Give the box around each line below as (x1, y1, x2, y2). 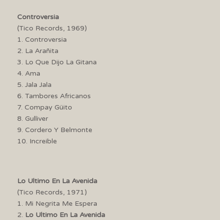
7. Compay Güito (17, 103, 72, 111)
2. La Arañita (17, 46, 58, 55)
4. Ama (17, 69, 40, 78)
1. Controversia (17, 35, 67, 44)
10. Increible (17, 137, 57, 145)
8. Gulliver (17, 114, 48, 123)
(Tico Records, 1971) (17, 188, 87, 196)
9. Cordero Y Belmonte (17, 125, 92, 134)
